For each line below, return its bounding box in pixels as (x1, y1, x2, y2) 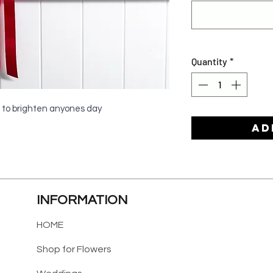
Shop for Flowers (36, 244, 112, 254)
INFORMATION (36, 193, 127, 207)
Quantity (191, 55, 227, 67)
